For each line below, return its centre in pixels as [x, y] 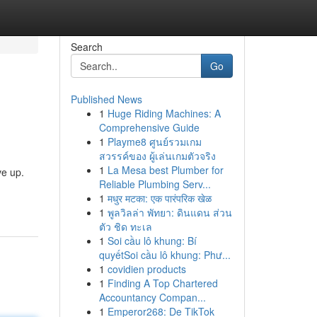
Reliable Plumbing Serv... [155, 184]
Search [86, 47]
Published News [106, 99]
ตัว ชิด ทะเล [125, 226]
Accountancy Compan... [152, 297]
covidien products [146, 269]
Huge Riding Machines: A [164, 113]
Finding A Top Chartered [162, 283]
